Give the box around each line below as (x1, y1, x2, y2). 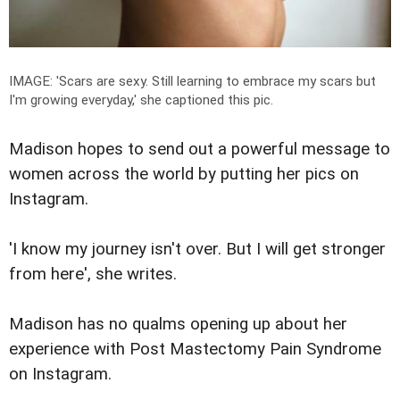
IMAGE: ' (9, 72, 59, 89)
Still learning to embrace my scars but (152, 72, 376, 89)
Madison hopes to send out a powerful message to (9, 138, 390, 159)
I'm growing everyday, (9, 91, 134, 108)
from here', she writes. (9, 263, 181, 284)
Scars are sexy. (59, 72, 152, 89)
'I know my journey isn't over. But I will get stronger (9, 238, 386, 259)
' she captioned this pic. (134, 91, 277, 108)
